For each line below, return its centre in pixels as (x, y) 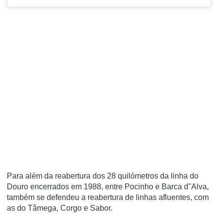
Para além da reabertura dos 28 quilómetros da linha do (103, 176)
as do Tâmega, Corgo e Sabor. (60, 208)
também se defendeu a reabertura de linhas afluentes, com (108, 197)
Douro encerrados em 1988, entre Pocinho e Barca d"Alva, (108, 186)
